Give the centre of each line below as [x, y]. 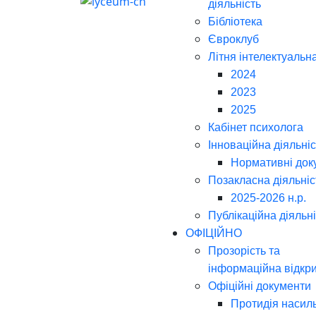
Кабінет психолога [256, 127]
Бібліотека [235, 22]
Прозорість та [244, 251]
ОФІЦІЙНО [214, 233]
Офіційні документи [260, 286]
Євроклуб [233, 39]
